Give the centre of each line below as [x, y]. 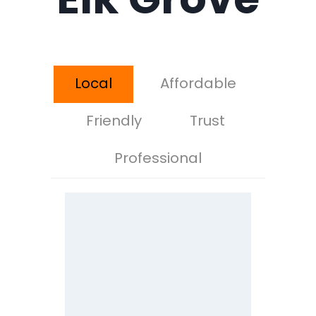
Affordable [198, 83]
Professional [158, 158]
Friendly [114, 120]
